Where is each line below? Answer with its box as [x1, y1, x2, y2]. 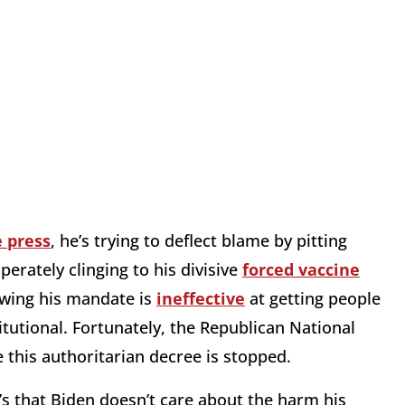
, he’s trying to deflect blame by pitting [51, 230, 347, 252]
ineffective [156, 287, 245, 310]
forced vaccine [242, 259, 360, 281]
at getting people [245, 287, 381, 310]
